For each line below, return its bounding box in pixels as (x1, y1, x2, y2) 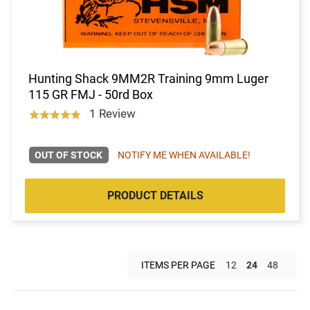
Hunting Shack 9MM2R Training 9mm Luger (28, 71, 268, 86)
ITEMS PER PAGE (141, 259, 215, 271)
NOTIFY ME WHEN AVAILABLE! (117, 149, 250, 161)
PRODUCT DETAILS (107, 188, 203, 202)
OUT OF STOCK (35, 149, 103, 161)
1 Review (89, 106, 136, 120)
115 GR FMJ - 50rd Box (28, 86, 153, 102)
